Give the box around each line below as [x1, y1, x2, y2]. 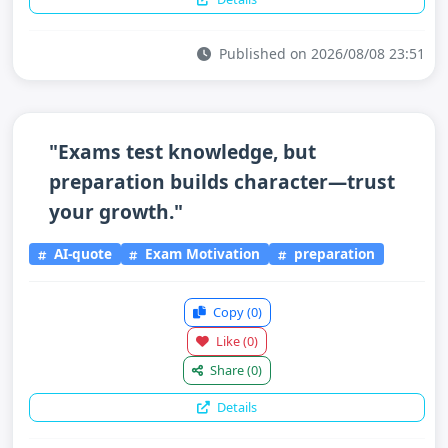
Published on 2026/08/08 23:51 [215, 43, 425, 63]
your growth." [49, 197, 183, 225]
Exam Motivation [141, 244, 261, 264]
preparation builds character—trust [49, 167, 395, 195]
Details [214, 398, 257, 416]
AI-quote [49, 244, 112, 264]
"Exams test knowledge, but [49, 137, 316, 165]
